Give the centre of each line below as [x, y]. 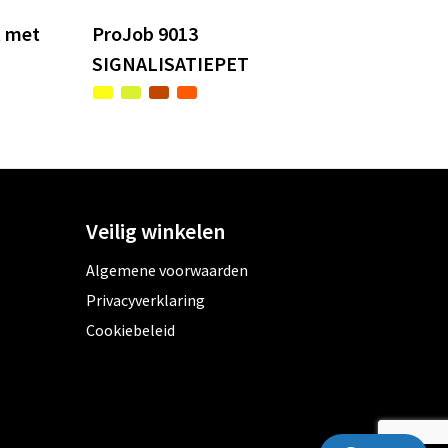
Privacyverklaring [145, 300]
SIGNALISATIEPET [171, 64]
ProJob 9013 [145, 34]
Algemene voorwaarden [166, 270]
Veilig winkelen [155, 231]
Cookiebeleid [130, 330]
